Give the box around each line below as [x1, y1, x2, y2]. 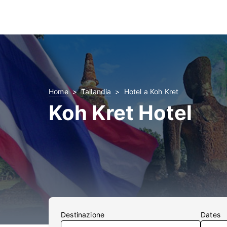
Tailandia [81, 87, 111, 96]
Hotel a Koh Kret [124, 87, 179, 96]
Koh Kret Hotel [49, 100, 192, 125]
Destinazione [61, 210, 105, 219]
